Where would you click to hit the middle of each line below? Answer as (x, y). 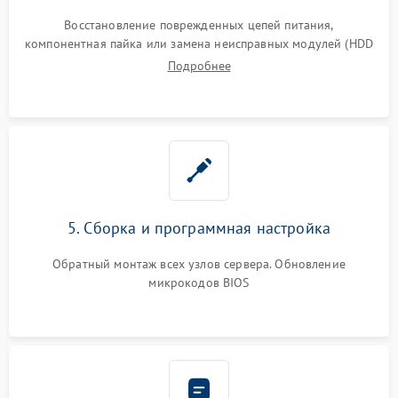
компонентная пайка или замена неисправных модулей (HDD (199, 43)
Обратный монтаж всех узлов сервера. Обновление (199, 263)
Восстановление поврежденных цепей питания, (199, 24)
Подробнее (199, 65)
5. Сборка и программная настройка (199, 227)
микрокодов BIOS (199, 282)
